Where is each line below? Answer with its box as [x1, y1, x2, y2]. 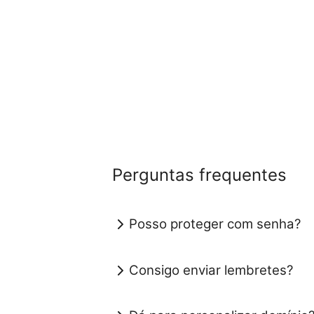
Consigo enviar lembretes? [129, 261, 293, 278]
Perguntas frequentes [112, 164, 287, 185]
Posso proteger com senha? [129, 216, 301, 233]
